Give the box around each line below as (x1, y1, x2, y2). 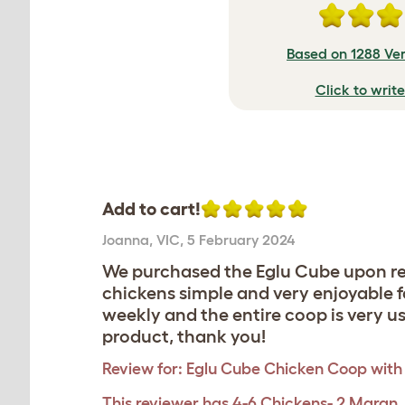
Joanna (102, 231, 149, 248)
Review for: (102, 360, 183, 378)
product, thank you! (102, 326, 266, 346)
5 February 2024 (187, 231, 295, 248)
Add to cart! (102, 199, 201, 219)
